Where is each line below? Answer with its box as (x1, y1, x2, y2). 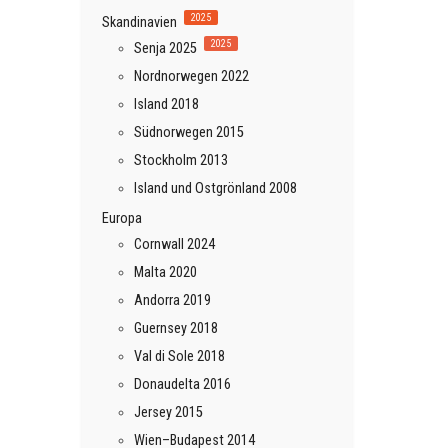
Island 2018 (134, 95, 199, 113)
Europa (102, 209, 142, 227)
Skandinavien (102, 13, 177, 31)
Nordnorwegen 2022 (134, 67, 249, 85)
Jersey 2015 (134, 403, 203, 421)
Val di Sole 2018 (134, 347, 225, 365)
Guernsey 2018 (134, 319, 218, 337)
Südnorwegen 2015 (134, 123, 244, 141)
